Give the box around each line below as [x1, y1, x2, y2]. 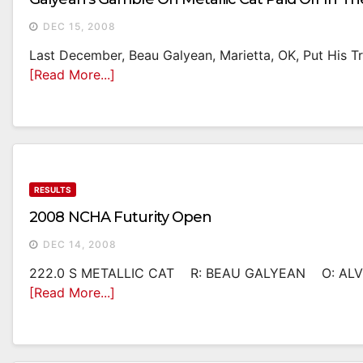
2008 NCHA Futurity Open [29, 208, 212, 227]
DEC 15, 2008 [43, 20, 116, 33]
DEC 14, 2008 [43, 238, 117, 251]
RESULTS [34, 185, 71, 195]
